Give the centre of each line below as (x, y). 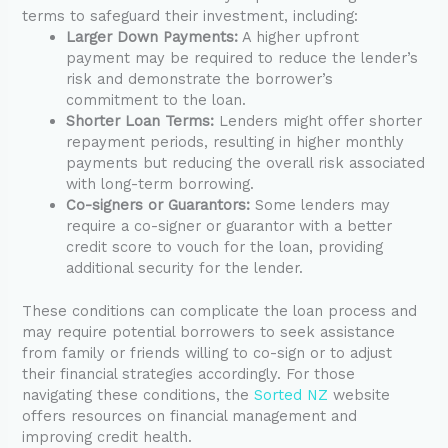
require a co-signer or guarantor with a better (229, 226)
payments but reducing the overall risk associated (246, 163)
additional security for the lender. (185, 268)
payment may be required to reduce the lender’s (242, 58)
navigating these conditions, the (138, 395)
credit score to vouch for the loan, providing (225, 247)
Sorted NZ (291, 395)
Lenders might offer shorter (318, 121)
